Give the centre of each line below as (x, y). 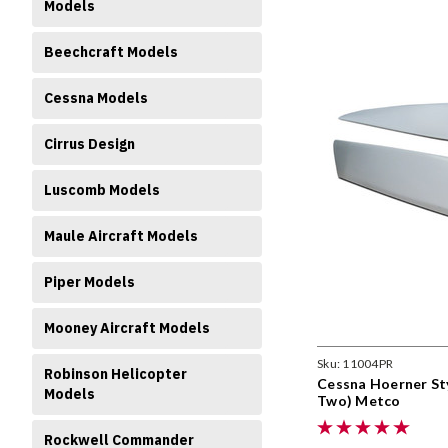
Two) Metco (359, 400)
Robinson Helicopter (115, 374)
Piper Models (89, 282)
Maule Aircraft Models (121, 236)
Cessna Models (96, 98)
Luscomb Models (102, 190)
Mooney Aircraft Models (127, 328)
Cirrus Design (89, 144)
